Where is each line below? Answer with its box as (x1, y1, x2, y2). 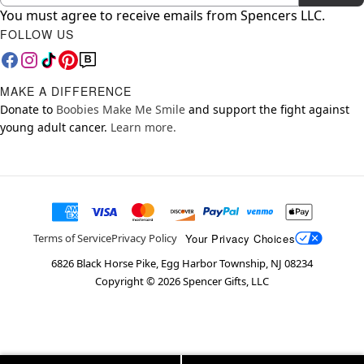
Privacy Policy (110, 231, 177, 245)
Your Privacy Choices (184, 230, 296, 246)
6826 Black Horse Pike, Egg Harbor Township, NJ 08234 (51, 256, 313, 271)
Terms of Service (32, 231, 111, 245)
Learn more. (110, 119, 176, 135)
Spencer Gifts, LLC (180, 274, 269, 288)
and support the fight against (185, 102, 349, 117)
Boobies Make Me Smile (56, 102, 185, 117)
